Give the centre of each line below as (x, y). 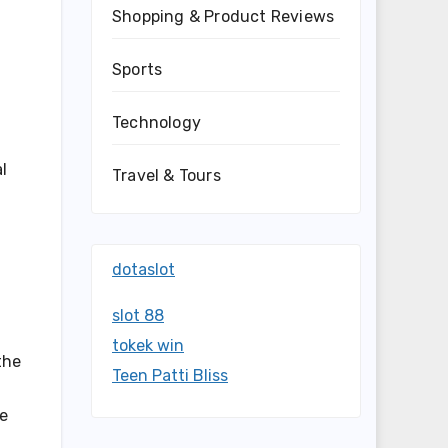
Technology (156, 122)
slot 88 (138, 315)
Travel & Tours (166, 175)
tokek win (148, 345)
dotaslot (143, 269)
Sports (137, 69)
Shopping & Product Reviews (223, 16)
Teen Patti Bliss (170, 375)
